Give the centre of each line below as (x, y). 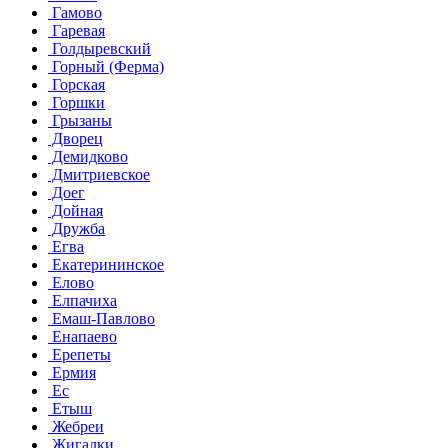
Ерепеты (79, 354)
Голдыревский (99, 48)
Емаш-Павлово (101, 318)
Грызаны (80, 120)
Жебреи (76, 426)
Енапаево (82, 336)
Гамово (75, 12)
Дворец (75, 138)
